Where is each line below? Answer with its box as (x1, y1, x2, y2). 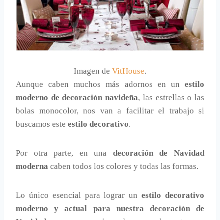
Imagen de (74, 66, 112, 76)
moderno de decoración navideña (16, 92, 138, 102)
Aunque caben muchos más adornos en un (16, 79, 185, 89)
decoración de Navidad (112, 148, 205, 158)
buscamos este (16, 119, 68, 129)
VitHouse (112, 66, 144, 76)
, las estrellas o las (138, 92, 205, 102)
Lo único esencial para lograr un (16, 190, 142, 200)
